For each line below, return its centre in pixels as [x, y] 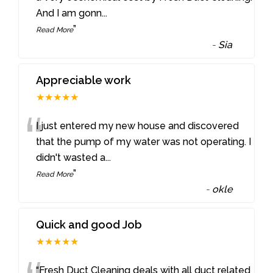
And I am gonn [69, 13]
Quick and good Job [89, 225]
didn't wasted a [71, 158]
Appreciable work [84, 80]
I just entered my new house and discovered [138, 126]
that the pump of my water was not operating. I [144, 142]
